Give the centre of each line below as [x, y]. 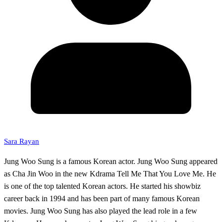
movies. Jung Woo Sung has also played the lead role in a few [101, 211]
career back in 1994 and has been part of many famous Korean [102, 198]
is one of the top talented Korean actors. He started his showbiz [102, 186]
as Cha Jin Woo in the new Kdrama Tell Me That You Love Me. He [110, 173]
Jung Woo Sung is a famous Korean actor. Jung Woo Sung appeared [111, 161]
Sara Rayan [22, 141]
